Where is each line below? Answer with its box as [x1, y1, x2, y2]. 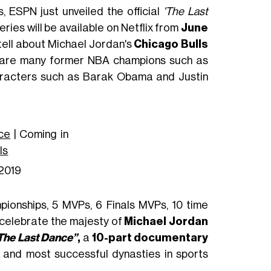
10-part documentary [91, 232, 209, 244]
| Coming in [10, 129, 68, 140]
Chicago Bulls [134, 38, 209, 50]
